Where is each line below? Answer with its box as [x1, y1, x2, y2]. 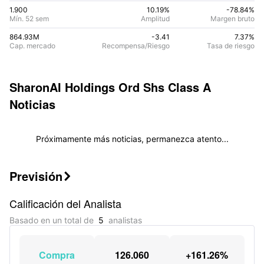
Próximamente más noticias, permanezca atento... [35, 134, 229, 144]
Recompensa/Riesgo [102, 41, 170, 50]
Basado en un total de [9, 215, 96, 225]
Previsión [9, 167, 62, 184]
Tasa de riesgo [207, 41, 255, 50]
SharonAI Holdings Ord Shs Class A [9, 78, 211, 95]
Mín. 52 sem [9, 14, 49, 23]
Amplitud [141, 14, 170, 23]
